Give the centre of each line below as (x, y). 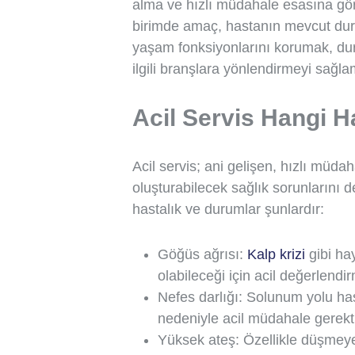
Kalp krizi (276, 254)
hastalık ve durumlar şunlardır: (228, 209)
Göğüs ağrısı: (202, 254)
